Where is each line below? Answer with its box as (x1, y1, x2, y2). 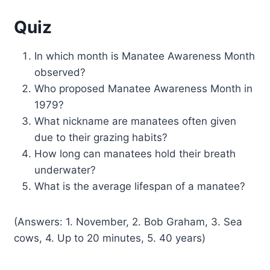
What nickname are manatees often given (34, 115, 237, 127)
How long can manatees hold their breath (34, 147, 236, 160)
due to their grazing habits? (34, 131, 168, 143)
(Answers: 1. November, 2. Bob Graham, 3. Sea (14, 215, 243, 228)
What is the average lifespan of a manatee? (34, 180, 246, 192)
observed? (34, 66, 86, 78)
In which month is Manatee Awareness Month (34, 49, 256, 62)
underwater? (34, 163, 96, 176)
